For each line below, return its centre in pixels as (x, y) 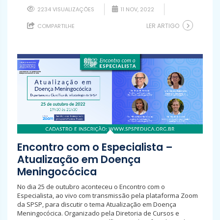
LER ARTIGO (163, 26)
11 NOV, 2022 (137, 9)
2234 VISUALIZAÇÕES (65, 9)
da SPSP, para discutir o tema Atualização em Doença (97, 204)
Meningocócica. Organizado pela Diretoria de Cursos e (98, 213)
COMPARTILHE (55, 26)
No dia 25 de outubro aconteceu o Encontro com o (91, 186)
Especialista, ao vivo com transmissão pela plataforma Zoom (108, 195)
